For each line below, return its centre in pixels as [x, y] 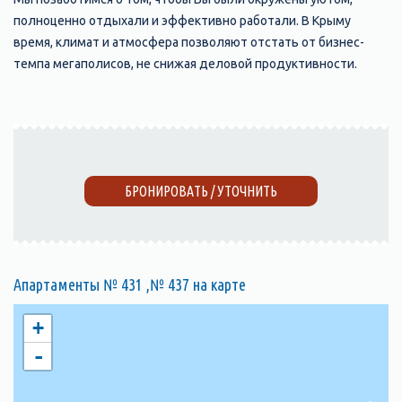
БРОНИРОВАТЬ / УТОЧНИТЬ [201, 192]
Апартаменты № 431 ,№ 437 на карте [130, 285]
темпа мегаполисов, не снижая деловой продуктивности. [185, 64]
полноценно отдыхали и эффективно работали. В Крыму [182, 21]
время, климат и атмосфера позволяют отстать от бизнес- [189, 43]
